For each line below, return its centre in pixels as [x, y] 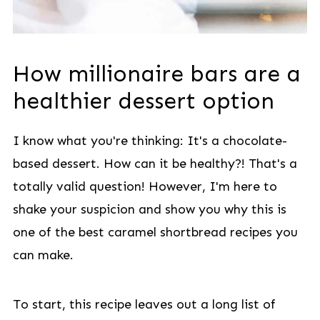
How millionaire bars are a [156, 74]
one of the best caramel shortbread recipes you [155, 232]
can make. [43, 255]
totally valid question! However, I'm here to [145, 186]
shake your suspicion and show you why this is [149, 209]
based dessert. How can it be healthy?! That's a [155, 164]
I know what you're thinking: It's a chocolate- [150, 141]
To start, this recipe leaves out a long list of [144, 304]
